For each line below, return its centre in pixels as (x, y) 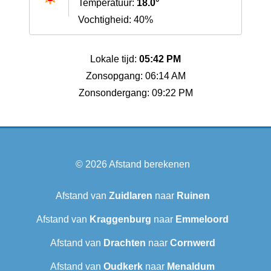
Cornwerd (192, 243)
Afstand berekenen (149, 165)
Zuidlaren (130, 196)
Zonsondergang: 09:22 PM (135, 93)
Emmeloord (202, 220)
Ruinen (193, 196)
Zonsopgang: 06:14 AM (135, 76)
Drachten (124, 243)
